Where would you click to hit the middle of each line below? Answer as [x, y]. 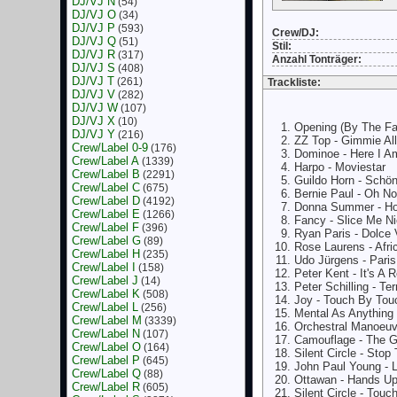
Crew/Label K [105, 294]
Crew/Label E [105, 214]
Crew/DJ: [295, 33]
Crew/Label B [105, 174]
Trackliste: [294, 82]
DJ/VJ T [93, 81]
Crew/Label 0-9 [109, 148]
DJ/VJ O [93, 15]
